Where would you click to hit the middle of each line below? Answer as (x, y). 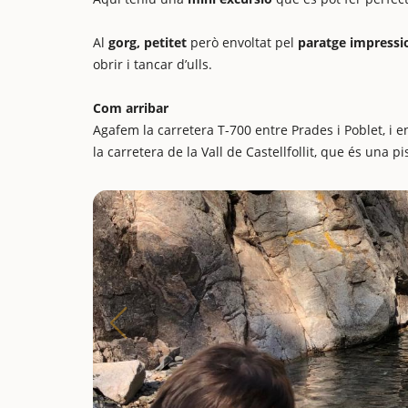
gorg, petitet (148, 42)
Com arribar (131, 108)
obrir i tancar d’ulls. (153, 64)
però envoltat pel (242, 42)
